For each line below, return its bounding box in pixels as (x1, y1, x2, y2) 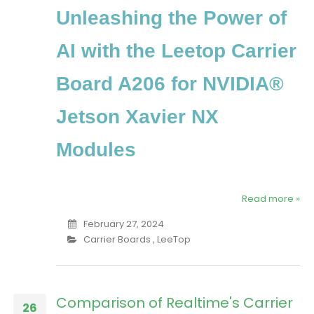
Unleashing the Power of (56, 7, 287, 29)
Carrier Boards (83, 233, 151, 247)
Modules (56, 139, 136, 161)
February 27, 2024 (83, 217, 164, 231)
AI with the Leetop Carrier (56, 40, 296, 62)
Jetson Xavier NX (56, 106, 219, 128)
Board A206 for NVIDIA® (56, 73, 284, 95)
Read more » (242, 192, 300, 206)
